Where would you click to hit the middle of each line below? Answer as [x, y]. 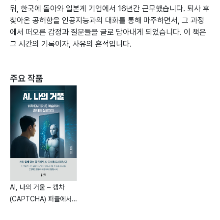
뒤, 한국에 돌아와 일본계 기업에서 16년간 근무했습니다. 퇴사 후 [110, 9]
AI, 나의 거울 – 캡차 [37, 187]
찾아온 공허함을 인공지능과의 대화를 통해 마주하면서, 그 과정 [107, 20]
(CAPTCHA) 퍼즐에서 [41, 199]
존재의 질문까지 [31, 211]
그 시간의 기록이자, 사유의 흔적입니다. [71, 44]
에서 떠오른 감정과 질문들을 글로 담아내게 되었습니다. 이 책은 [108, 32]
